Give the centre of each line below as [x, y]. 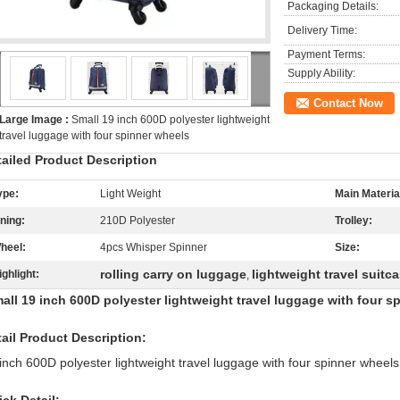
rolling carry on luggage [173, 274]
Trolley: [354, 221]
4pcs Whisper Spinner [154, 247]
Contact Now [348, 103]
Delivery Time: [322, 30]
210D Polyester [137, 221]
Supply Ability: [321, 73]
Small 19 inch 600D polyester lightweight [171, 120]
